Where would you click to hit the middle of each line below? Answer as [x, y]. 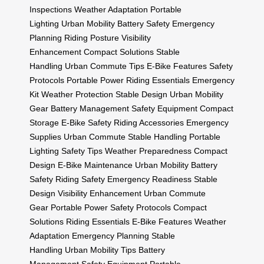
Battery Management [90, 109]
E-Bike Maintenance [95, 165]
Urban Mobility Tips [100, 250]
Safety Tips [82, 151]
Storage [44, 123]
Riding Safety [80, 179]
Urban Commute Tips [105, 66]
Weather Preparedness [148, 151]
